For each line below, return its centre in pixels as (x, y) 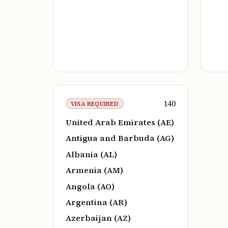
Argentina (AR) (96, 202)
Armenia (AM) (94, 170)
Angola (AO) (90, 186)
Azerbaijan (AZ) (98, 218)
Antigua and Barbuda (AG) (120, 138)
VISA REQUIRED (94, 104)
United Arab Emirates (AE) (120, 122)
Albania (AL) (91, 154)
